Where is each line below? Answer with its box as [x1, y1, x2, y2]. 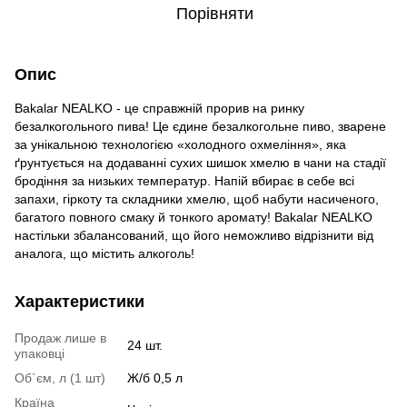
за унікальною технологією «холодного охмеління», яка [15, 136, 346, 152]
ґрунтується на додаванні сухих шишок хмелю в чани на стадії [15, 154, 386, 170]
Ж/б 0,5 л [127, 370, 183, 385]
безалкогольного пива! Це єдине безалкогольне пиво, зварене [15, 118, 386, 134]
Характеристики [15, 292, 144, 311]
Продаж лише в [15, 330, 106, 345]
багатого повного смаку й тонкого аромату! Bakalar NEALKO [15, 209, 372, 224]
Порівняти [175, 4, 253, 23]
